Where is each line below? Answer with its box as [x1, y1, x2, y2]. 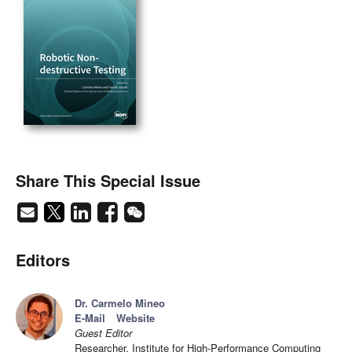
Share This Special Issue [16, 169, 200, 192]
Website [116, 310, 155, 326]
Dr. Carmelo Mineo [75, 295, 165, 311]
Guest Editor [75, 325, 132, 341]
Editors [16, 248, 70, 272]
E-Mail [75, 310, 105, 326]
